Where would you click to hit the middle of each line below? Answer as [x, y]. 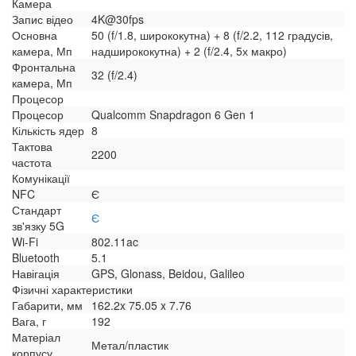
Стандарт [37, 210]
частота [32, 163]
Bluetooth [36, 258]
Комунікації [41, 178]
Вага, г [29, 321]
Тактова [32, 147]
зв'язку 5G [38, 226]
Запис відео [43, 19]
